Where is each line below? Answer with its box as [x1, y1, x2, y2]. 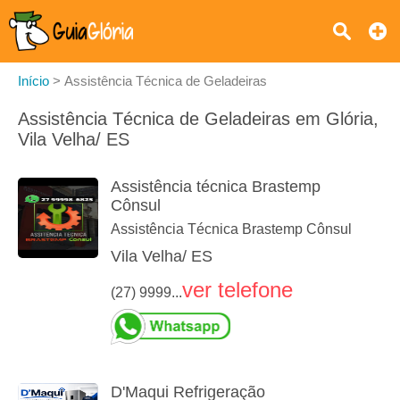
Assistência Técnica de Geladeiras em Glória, [18, 109, 379, 129]
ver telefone [182, 278, 293, 303]
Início [18, 73, 49, 88]
